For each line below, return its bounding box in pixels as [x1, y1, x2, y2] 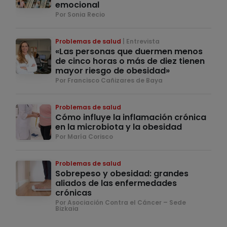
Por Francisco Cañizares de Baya [55, 76, 163, 85]
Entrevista [126, 37, 160, 46]
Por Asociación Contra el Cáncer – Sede [55, 198, 186, 207]
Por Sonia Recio [55, 10, 105, 19]
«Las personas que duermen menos [55, 46, 203, 58]
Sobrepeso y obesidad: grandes [55, 168, 188, 180]
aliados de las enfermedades [55, 177, 177, 190]
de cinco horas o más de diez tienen [55, 55, 205, 67]
